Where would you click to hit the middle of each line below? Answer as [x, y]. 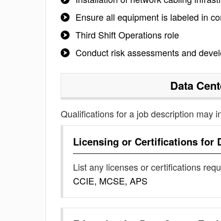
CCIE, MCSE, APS [110, 181]
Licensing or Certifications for [145, 141]
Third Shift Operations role [127, 35]
